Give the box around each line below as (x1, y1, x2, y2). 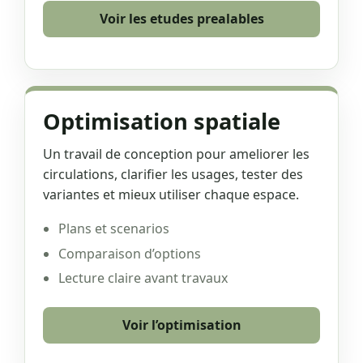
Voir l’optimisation (122, 315, 241, 334)
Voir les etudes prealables (99, 9, 264, 28)
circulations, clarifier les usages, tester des (43, 165, 303, 184)
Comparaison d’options (58, 244, 202, 263)
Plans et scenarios (58, 220, 170, 238)
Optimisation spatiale (43, 105, 280, 136)
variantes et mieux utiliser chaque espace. (43, 186, 299, 204)
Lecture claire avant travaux (58, 269, 228, 288)
